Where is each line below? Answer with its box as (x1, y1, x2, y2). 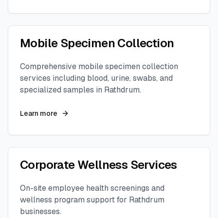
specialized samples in (20, 85, 104, 95)
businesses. (20, 206, 61, 217)
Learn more (20, 109, 57, 118)
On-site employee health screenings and (20, 183, 164, 193)
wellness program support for (20, 195, 129, 205)
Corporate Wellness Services (20, 157, 177, 172)
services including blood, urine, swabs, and (20, 73, 173, 83)
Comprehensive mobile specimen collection (20, 61, 178, 72)
